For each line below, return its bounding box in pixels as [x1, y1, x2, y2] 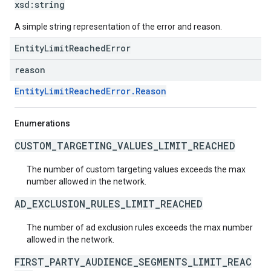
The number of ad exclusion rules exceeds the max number [27, 223, 253, 232]
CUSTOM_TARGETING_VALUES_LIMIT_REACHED [15, 139, 235, 152]
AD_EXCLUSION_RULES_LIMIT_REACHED [15, 197, 203, 210]
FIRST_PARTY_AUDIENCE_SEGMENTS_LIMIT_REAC [15, 255, 252, 268]
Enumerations [15, 119, 70, 128]
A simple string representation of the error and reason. [15, 22, 222, 31]
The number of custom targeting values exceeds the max [27, 165, 246, 174]
